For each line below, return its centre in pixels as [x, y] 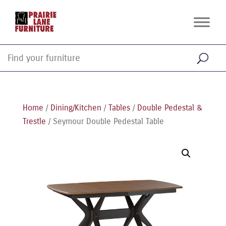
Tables [119, 108]
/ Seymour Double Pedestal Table [105, 121]
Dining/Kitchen [76, 108]
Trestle [34, 121]
